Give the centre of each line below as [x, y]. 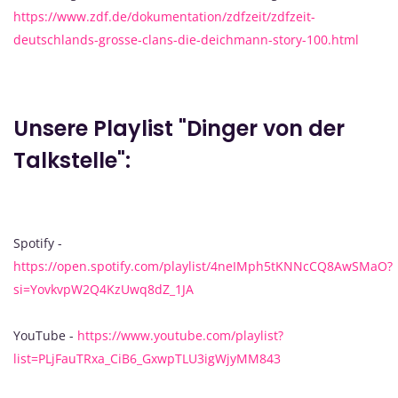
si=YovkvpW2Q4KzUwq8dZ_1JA [103, 289]
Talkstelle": [72, 160]
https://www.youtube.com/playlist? [180, 335]
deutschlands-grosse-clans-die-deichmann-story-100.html [186, 39]
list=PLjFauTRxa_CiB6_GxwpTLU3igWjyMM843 [147, 358]
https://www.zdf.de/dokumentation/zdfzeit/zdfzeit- [164, 16]
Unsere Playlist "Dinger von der [179, 128]
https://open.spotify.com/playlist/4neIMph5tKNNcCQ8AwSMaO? [203, 266]
